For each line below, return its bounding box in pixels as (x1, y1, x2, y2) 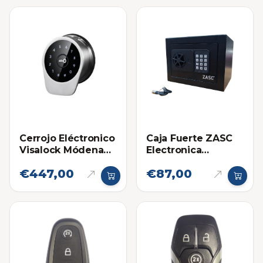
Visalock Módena (19, 144, 104, 156)
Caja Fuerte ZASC (146, 132, 233, 144)
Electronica (146, 144, 202, 156)
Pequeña (146, 156, 191, 167)
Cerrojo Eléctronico (19, 132, 115, 144)
